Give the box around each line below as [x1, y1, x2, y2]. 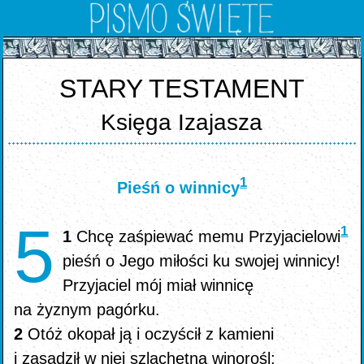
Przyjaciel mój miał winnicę [63, 276, 254, 294]
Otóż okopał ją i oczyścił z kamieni [28, 325, 275, 343]
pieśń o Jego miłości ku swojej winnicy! [63, 252, 341, 270]
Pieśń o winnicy [116, 179, 240, 197]
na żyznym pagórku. [14, 301, 161, 318]
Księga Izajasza [101, 110, 263, 135]
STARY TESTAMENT [58, 74, 305, 103]
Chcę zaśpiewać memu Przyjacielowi [76, 227, 341, 245]
